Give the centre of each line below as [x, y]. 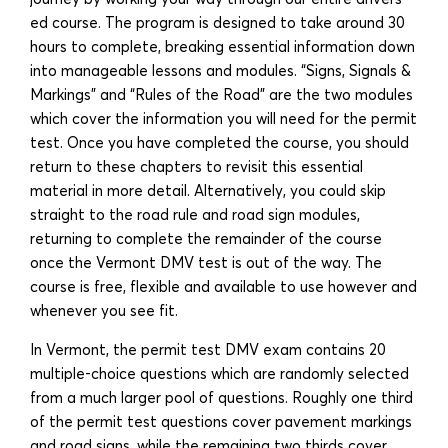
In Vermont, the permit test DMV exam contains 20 [208, 349]
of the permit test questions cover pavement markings [221, 421]
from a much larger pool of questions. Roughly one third [221, 397]
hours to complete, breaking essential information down [222, 46]
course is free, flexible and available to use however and [223, 286]
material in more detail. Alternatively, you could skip [208, 190]
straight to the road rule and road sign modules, [195, 214]
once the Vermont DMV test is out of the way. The [206, 262]
